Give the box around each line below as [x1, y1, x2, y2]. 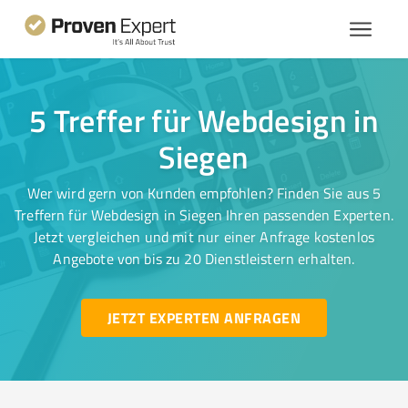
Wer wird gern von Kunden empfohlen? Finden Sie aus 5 [26, 183, 382, 203]
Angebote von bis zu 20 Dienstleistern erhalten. [53, 249, 355, 269]
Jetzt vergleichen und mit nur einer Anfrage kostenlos [34, 227, 374, 247]
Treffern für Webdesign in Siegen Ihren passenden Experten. [15, 205, 393, 225]
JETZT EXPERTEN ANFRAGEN [107, 307, 301, 328]
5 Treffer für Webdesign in [28, 98, 380, 142]
